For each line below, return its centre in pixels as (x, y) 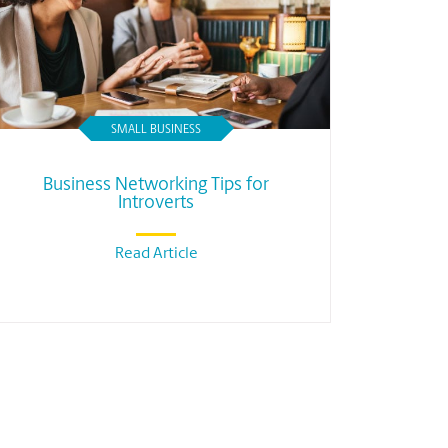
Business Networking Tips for (156, 185)
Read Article (156, 254)
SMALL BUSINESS (156, 130)
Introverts (156, 203)
